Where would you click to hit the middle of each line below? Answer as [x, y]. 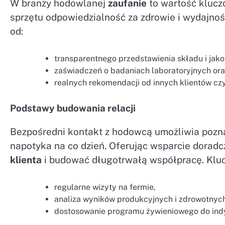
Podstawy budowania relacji [73, 108]
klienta [26, 159]
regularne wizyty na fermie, [105, 187]
